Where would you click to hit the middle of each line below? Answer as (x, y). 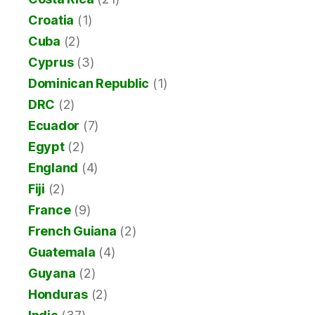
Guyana (52, 274)
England (53, 168)
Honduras (58, 295)
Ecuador (54, 126)
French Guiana (72, 231)
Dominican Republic (89, 84)
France (50, 210)
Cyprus (51, 63)
